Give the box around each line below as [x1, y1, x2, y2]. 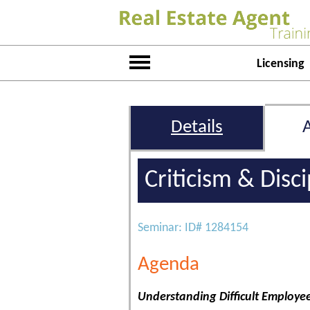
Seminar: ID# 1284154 [138, 221, 248, 235]
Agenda [138, 254, 199, 275]
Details [171, 118, 223, 137]
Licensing [256, 57, 304, 71]
